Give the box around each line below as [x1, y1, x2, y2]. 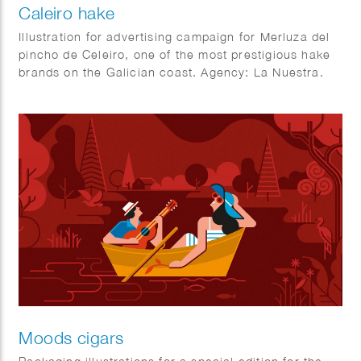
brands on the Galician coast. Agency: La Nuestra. [19, 65, 324, 80]
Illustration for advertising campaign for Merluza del [19, 30, 330, 44]
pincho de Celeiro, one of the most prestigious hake [19, 48, 331, 62]
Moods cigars [19, 326, 124, 348]
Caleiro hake [19, 2, 115, 24]
